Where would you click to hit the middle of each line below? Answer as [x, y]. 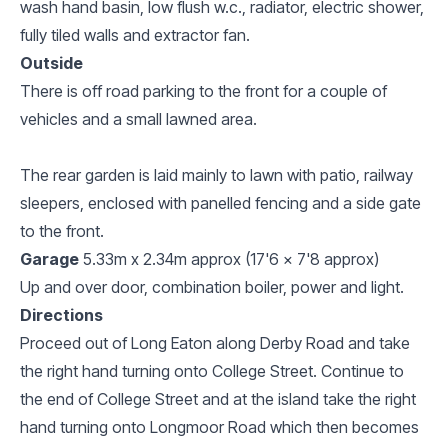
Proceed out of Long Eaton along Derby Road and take [215, 342]
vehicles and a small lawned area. [138, 118]
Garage [49, 258]
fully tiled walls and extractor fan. [135, 34]
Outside [51, 62]
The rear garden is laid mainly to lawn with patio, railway [216, 174]
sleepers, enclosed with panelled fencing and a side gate [220, 202]
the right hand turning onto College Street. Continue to [212, 370]
